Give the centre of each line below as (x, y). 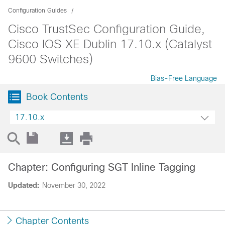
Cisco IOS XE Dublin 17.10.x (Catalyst (110, 44)
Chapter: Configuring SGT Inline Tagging (102, 167)
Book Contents (57, 97)
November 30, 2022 (74, 185)
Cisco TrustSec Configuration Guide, (106, 29)
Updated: (24, 185)
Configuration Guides (37, 11)
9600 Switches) (50, 59)
